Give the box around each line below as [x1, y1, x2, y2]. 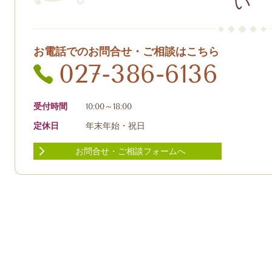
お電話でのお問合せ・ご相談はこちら [33, 45, 219, 58]
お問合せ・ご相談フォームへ [75, 146, 186, 157]
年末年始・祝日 [86, 120, 145, 131]
